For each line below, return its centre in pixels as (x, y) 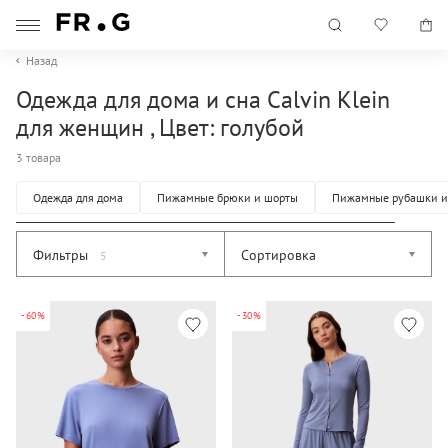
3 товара (38, 157)
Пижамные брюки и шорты (227, 197)
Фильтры (62, 255)
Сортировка (278, 255)
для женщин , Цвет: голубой (160, 127)
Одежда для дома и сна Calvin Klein (203, 99)
